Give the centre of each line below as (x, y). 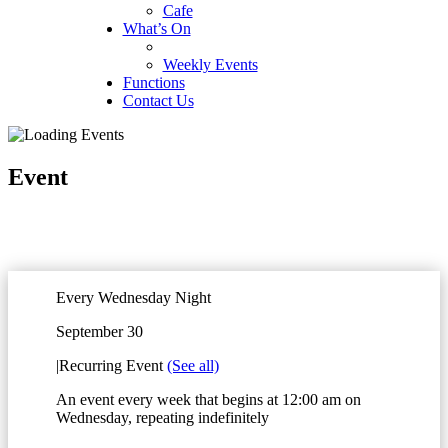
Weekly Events (210, 64)
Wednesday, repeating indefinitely (162, 417)
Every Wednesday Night (133, 297)
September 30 (99, 331)
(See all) (193, 365)
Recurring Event (113, 365)
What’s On (156, 28)
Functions (153, 82)
